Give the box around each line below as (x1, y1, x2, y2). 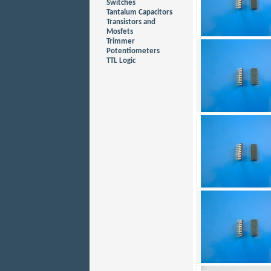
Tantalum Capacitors (106, 8, 172, 16)
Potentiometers (106, 47, 160, 55)
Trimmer (106, 38, 135, 45)
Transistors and (106, 18, 155, 26)
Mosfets (106, 28, 133, 36)
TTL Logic (106, 57, 135, 65)
